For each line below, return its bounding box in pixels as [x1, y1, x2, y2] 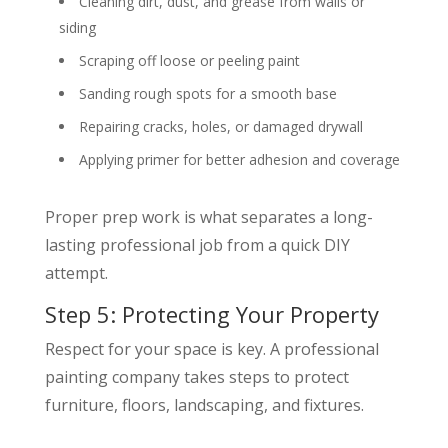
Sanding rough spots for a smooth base [78, 83, 337, 103]
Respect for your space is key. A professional [44, 337, 379, 360]
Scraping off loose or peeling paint [78, 50, 300, 70]
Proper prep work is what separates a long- [44, 205, 373, 228]
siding [58, 17, 96, 37]
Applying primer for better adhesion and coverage [78, 149, 400, 169]
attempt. [44, 261, 108, 284]
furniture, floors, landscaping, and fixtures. [44, 393, 364, 416]
